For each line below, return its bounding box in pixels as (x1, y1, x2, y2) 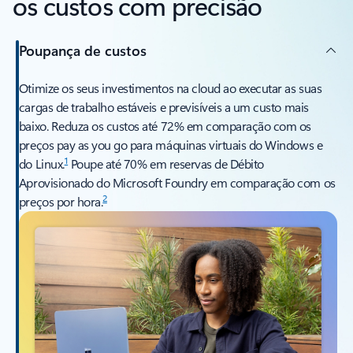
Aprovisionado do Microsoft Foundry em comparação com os (18, 174, 336, 191)
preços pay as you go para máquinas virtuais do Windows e (18, 136, 323, 154)
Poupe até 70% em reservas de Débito (68, 155, 264, 173)
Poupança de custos (18, 40, 147, 60)
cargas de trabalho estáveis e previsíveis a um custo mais (18, 98, 309, 116)
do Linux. (18, 155, 65, 173)
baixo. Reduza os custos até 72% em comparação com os (18, 117, 312, 135)
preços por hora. (18, 193, 103, 210)
